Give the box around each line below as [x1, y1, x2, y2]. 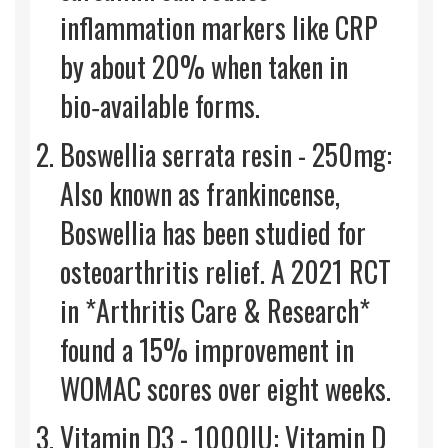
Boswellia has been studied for [60, 212, 366, 254]
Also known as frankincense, [60, 173, 340, 215]
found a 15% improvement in [60, 329, 354, 371]
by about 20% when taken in [60, 46, 348, 88]
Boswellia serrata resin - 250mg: [60, 134, 392, 176]
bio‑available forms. [60, 85, 260, 127]
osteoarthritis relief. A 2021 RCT [60, 251, 391, 293]
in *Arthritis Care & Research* [60, 290, 370, 332]
